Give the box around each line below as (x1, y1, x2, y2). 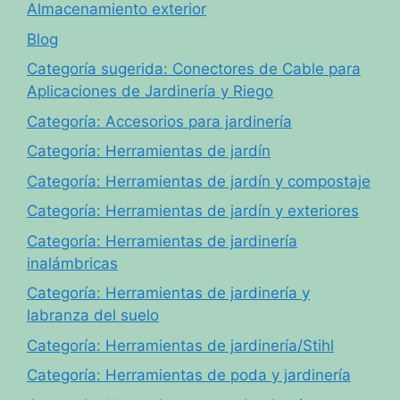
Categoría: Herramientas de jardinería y (27, 284, 310, 303)
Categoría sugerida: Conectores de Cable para (27, 60, 361, 79)
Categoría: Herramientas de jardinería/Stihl (27, 336, 334, 354)
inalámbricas (27, 254, 118, 272)
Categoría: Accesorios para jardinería (27, 112, 292, 130)
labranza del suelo (27, 306, 159, 325)
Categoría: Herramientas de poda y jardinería (27, 366, 351, 385)
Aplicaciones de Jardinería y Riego (27, 82, 273, 101)
